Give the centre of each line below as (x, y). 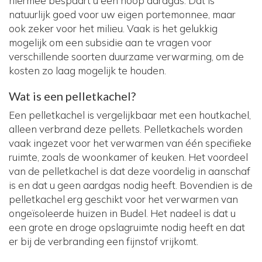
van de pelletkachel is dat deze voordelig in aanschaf (130, 171)
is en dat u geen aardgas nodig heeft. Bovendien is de (131, 185)
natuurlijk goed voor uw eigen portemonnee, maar (122, 15)
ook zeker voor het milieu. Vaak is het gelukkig (113, 29)
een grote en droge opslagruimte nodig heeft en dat (127, 227)
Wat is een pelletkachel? (72, 96)
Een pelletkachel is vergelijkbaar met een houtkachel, (130, 115)
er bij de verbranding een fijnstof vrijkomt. (104, 242)
